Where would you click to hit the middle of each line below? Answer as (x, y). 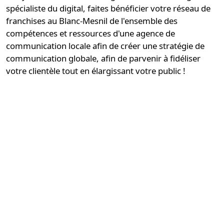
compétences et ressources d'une (71, 33)
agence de (155, 33)
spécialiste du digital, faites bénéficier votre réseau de (108, 8)
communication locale (48, 46)
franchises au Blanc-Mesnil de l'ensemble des (92, 21)
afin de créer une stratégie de (147, 46)
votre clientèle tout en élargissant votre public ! (96, 71)
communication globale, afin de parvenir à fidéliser (103, 58)
